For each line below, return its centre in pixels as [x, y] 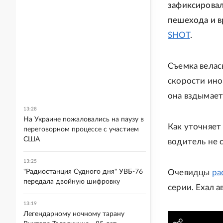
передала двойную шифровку [72, 182]
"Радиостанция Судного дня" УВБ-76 [83, 172]
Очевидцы [190, 172]
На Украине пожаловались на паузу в [84, 119]
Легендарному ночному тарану [74, 214]
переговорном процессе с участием [81, 129]
